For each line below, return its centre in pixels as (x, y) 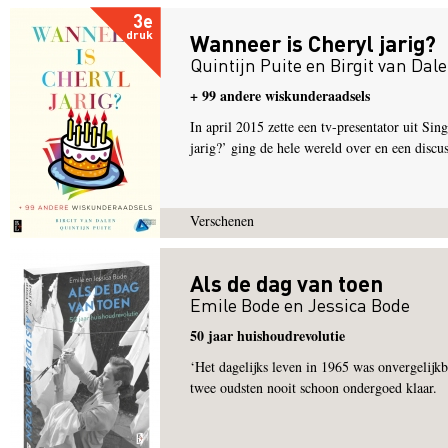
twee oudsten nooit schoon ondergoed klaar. (313, 387)
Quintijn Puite (246, 64)
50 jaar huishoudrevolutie (267, 335)
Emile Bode (235, 304)
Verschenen (222, 220)
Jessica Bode (359, 304)
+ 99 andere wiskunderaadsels (280, 95)
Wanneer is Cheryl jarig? (313, 43)
